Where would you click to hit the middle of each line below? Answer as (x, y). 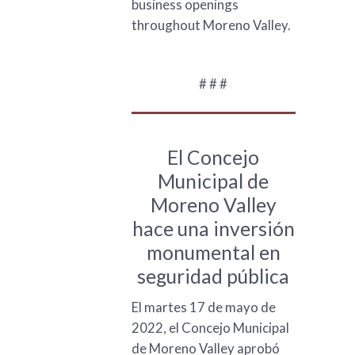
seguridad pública (214, 276)
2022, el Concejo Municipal (210, 327)
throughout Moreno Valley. (211, 25)
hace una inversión (213, 228)
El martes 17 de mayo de (203, 307)
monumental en (213, 252)
